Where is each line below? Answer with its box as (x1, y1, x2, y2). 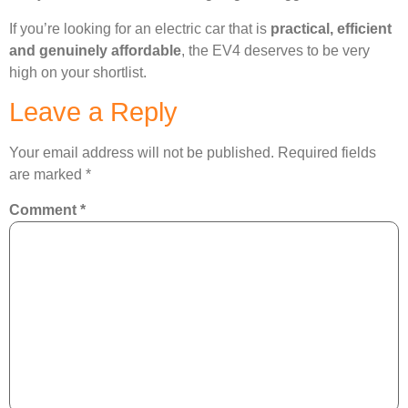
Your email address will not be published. (9, 145, 274, 161)
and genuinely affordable (9, 42, 181, 58)
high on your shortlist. (9, 64, 147, 80)
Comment (9, 202, 80, 219)
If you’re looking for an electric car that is (9, 20, 270, 36)
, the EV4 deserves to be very (181, 42, 370, 58)
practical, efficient (270, 20, 392, 36)
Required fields (278, 145, 376, 161)
